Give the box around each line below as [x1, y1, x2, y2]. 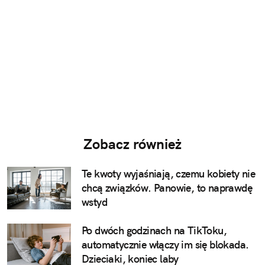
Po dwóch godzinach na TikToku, [82, 224, 227, 238]
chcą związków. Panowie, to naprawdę [82, 181, 252, 195]
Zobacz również [83, 135, 182, 153]
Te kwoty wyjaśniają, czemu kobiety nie [82, 167, 256, 181]
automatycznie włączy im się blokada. [82, 238, 249, 252]
